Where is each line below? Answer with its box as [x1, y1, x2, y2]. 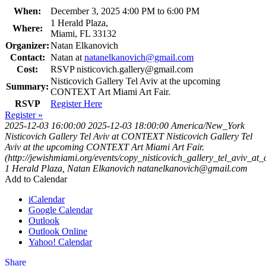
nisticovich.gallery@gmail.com [77, 64, 193, 75]
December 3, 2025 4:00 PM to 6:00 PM [50, 6, 199, 17]
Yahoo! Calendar [28, 237, 92, 248]
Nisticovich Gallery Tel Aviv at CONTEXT [5, 131, 164, 142]
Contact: [9, 52, 45, 63]
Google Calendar [28, 205, 93, 216]
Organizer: [5, 40, 49, 51]
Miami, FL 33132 [50, 28, 116, 39]
